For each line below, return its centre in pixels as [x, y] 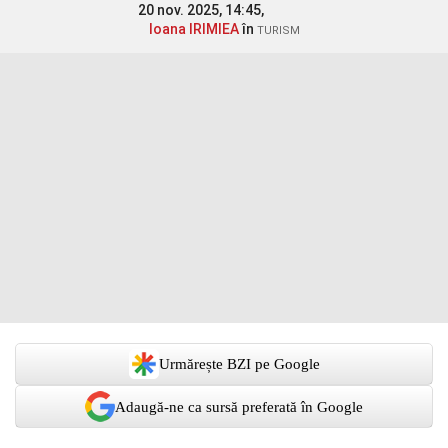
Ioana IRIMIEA [193, 29]
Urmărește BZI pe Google [239, 364]
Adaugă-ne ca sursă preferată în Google [239, 406]
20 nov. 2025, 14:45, [202, 10]
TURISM [278, 30]
